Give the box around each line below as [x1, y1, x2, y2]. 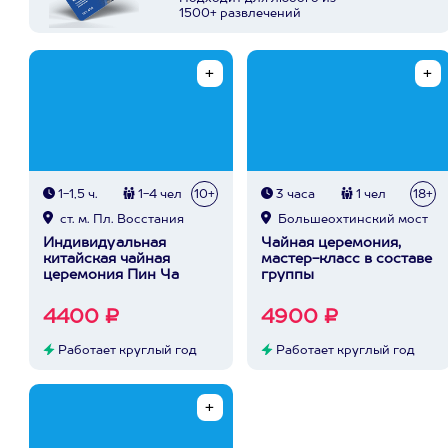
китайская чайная [43, 252, 170, 266]
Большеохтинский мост [275, 214, 428, 226]
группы [261, 268, 314, 282]
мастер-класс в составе [261, 252, 432, 266]
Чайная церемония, [261, 236, 401, 250]
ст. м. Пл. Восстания [57, 214, 184, 226]
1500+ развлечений [179, 8, 301, 20]
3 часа [273, 189, 315, 201]
